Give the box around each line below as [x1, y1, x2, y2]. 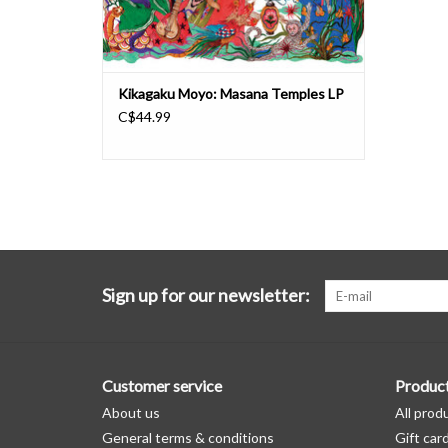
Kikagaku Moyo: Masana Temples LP [118, 85, 344, 103]
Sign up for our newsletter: [102, 284, 310, 307]
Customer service [102, 376, 222, 396]
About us [102, 404, 160, 422]
